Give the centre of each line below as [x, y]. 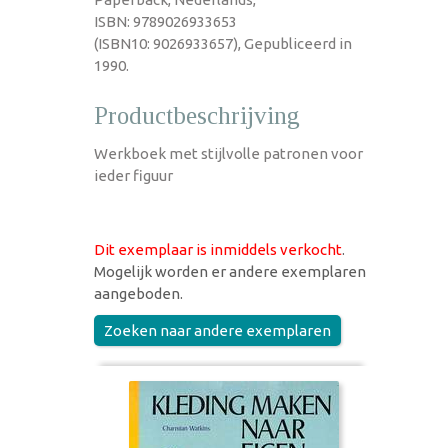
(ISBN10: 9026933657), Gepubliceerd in [223, 43]
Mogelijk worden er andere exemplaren [230, 271]
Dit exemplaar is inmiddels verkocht [218, 249]
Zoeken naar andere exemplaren [217, 330]
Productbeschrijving [197, 115]
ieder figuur [133, 175]
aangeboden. [138, 293]
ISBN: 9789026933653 [165, 21]
